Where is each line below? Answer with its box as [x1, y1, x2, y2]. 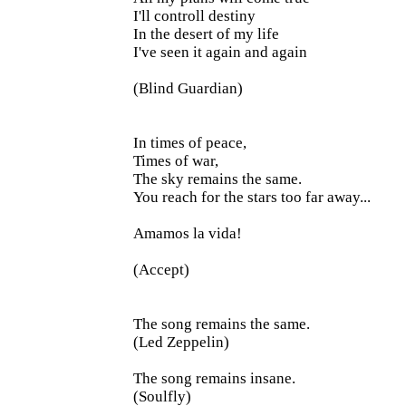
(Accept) [133, 261, 189, 278]
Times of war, [133, 152, 218, 169]
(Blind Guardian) [133, 80, 243, 97]
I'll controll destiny [133, 7, 256, 24]
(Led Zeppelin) [133, 333, 229, 351]
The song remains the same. [133, 315, 310, 333]
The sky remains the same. [133, 170, 302, 188]
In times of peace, [133, 134, 246, 151]
